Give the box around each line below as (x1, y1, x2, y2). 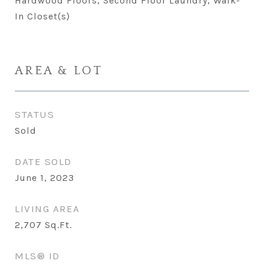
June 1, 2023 (15, 172, 74, 183)
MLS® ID (15, 250, 60, 262)
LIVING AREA (15, 203, 80, 214)
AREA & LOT (15, 64, 103, 77)
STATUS (15, 108, 54, 120)
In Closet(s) (15, 11, 70, 22)
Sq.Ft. (45, 219, 72, 230)
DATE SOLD (15, 156, 72, 167)
